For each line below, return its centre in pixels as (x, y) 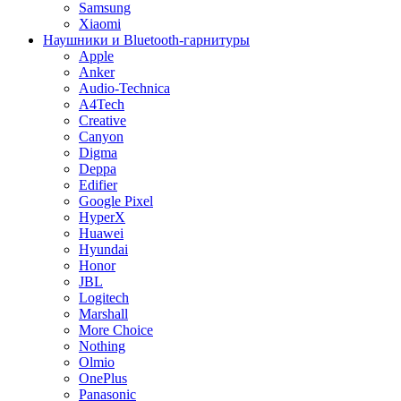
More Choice (116, 330)
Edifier (98, 185)
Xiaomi (100, 24)
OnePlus (103, 379)
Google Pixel (116, 201)
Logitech (104, 298)
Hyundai (103, 250)
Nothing (102, 346)
